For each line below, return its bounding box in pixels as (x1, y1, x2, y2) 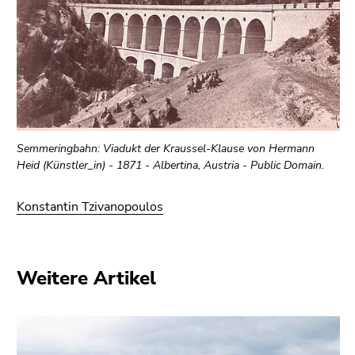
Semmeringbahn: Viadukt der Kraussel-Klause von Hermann (17, 141, 315, 157)
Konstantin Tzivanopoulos (17, 198, 163, 216)
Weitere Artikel (17, 265, 156, 292)
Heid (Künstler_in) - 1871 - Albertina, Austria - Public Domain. (17, 158, 324, 174)
